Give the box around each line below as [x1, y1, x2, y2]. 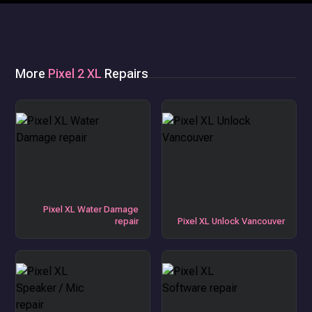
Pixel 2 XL [48, 66, 102, 81]
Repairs [102, 66, 149, 81]
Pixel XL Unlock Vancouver [177, 216, 285, 227]
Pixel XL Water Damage [43, 204, 139, 215]
